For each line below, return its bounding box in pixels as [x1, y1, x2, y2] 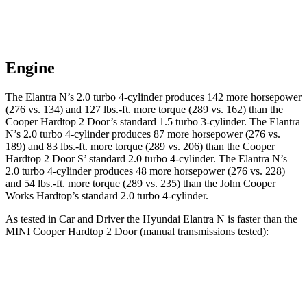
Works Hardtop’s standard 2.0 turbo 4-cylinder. [5, 190, 208, 202]
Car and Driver [59, 213, 124, 225]
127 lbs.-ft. [84, 103, 131, 116]
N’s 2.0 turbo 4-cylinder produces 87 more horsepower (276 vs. [5, 128, 280, 140]
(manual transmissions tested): [137, 225, 269, 238]
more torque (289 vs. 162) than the [131, 103, 283, 116]
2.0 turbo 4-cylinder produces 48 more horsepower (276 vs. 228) [5, 165, 285, 177]
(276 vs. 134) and [5, 103, 84, 116]
